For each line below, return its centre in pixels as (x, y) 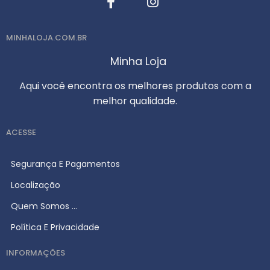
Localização (36, 185)
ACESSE (21, 132)
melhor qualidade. (135, 101)
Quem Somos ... (44, 206)
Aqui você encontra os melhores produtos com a (135, 86)
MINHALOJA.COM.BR (46, 38)
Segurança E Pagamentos (65, 164)
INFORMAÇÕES (36, 253)
